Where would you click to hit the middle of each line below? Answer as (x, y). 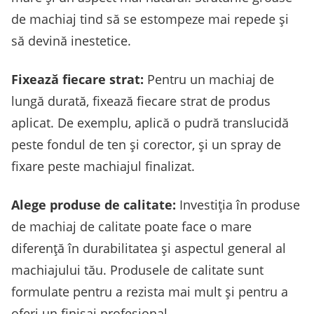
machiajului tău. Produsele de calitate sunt (137, 269)
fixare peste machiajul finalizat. (103, 166)
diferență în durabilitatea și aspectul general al (149, 248)
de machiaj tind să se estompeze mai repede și (150, 19)
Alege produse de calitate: (94, 204)
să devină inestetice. (71, 40)
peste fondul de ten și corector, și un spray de (146, 144)
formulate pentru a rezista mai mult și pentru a (150, 291)
